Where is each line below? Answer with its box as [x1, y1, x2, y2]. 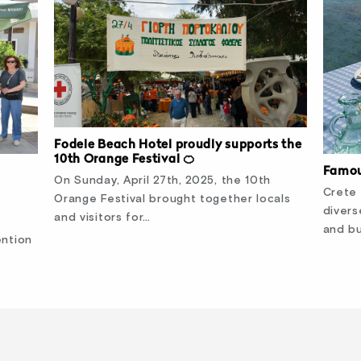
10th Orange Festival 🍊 [54, 154, 196, 167]
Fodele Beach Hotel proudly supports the [54, 139, 302, 152]
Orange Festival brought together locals [54, 193, 291, 205]
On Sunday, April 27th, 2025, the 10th [54, 175, 272, 187]
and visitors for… [54, 212, 151, 224]
